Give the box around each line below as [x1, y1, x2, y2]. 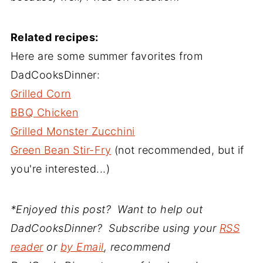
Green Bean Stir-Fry [10, 144, 112, 156]
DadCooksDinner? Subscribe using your [10, 222, 220, 234]
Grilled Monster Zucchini [10, 125, 135, 137]
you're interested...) [10, 163, 110, 175]
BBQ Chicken [10, 106, 79, 119]
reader [10, 241, 43, 253]
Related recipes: [10, 31, 99, 43]
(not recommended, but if [111, 144, 244, 156]
